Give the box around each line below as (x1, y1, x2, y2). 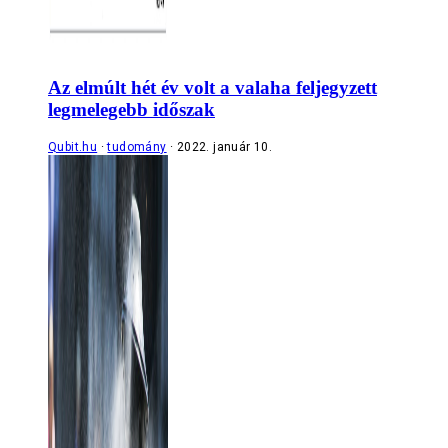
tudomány (107, 140, 167, 155)
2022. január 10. (176, 140, 273, 155)
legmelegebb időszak (48, 98, 215, 120)
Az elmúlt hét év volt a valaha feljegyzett (48, 76, 377, 98)
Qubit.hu (48, 140, 98, 155)
